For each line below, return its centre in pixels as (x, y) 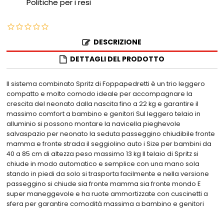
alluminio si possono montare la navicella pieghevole (94, 124)
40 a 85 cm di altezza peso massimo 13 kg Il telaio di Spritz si (103, 154)
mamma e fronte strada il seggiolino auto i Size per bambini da (109, 144)
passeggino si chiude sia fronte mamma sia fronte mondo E (104, 184)
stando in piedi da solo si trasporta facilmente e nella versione (108, 174)
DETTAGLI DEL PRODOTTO (117, 59)
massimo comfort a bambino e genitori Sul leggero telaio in (104, 114)
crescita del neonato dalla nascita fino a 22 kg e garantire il (103, 104)
